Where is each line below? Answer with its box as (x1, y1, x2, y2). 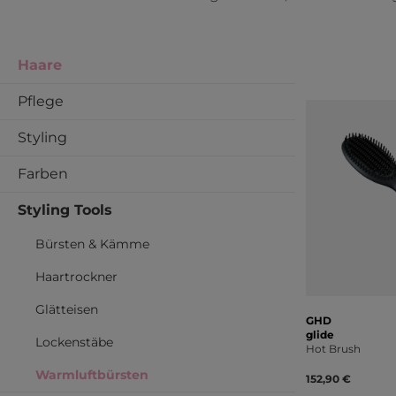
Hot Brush (306, 342, 361, 355)
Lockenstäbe (35, 334, 113, 350)
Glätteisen (35, 301, 98, 317)
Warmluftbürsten (35, 367, 148, 383)
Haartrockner (35, 269, 118, 285)
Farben (18, 165, 68, 182)
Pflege (18, 93, 64, 110)
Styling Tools (18, 202, 112, 218)
